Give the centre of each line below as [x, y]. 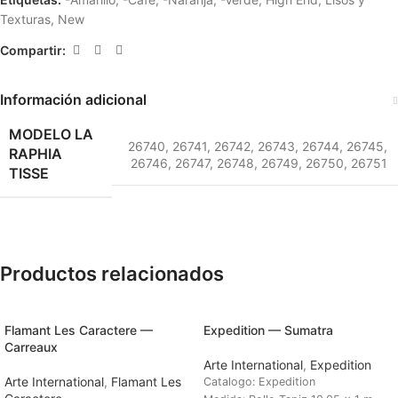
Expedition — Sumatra [268, 330]
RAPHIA [36, 154]
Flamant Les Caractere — [79, 330]
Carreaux [31, 347]
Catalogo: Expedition [259, 382]
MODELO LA [51, 135]
